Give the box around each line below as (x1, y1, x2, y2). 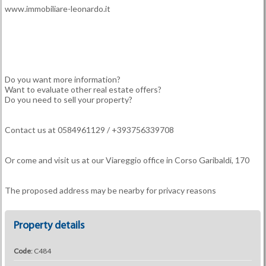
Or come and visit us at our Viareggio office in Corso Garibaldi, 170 (4, 155, 249, 165)
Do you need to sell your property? (4, 94, 132, 104)
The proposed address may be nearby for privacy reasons (4, 185, 216, 195)
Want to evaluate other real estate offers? (4, 84, 161, 94)
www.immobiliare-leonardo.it (4, 4, 110, 14)
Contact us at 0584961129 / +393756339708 (4, 125, 174, 135)
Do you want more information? (4, 74, 121, 84)
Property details (13, 220, 84, 232)
